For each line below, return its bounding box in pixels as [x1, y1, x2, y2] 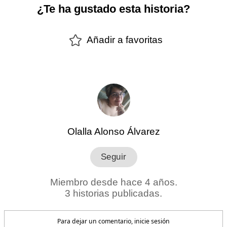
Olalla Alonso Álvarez [67, 126, 160, 137]
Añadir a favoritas [87, 34, 163, 45]
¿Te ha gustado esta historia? [37, 2, 190, 15]
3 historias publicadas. [65, 187, 162, 199]
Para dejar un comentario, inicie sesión [57, 217, 170, 225]
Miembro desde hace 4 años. [50, 176, 177, 187]
